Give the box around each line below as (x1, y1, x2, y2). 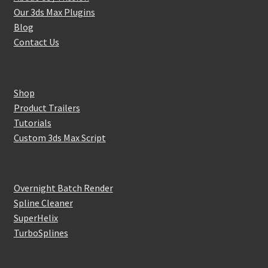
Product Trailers (13, 101, 80, 114)
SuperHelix (13, 211, 58, 224)
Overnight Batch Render (13, 181, 113, 194)
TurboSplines (13, 226, 68, 239)
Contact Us (13, 36, 59, 48)
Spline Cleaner (13, 196, 73, 209)
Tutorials (13, 116, 51, 129)
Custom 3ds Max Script (13, 131, 106, 144)
